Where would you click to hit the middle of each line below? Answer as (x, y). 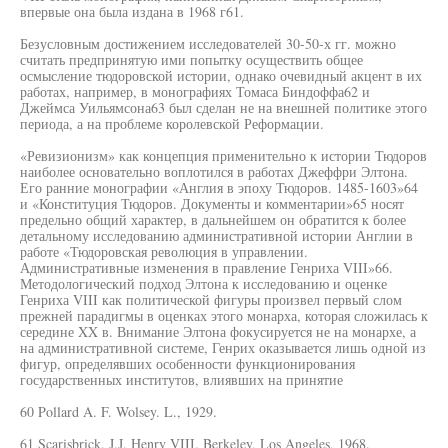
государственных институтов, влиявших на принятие (181, 379)
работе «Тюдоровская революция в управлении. (164, 251)
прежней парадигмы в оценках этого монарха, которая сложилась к (224, 315)
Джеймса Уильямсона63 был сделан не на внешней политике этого (223, 107)
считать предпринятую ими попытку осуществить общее (191, 59)
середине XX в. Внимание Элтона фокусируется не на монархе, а (218, 331)
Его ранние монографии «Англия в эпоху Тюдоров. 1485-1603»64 (219, 187)
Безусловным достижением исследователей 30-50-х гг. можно (208, 43)
